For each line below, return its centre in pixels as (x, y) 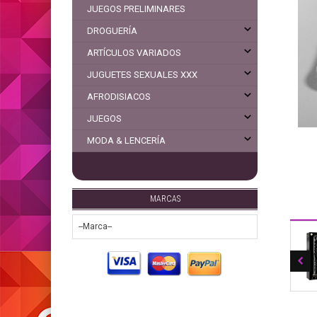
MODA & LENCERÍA (126, 140)
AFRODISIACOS (119, 97)
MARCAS (165, 199)
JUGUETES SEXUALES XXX (142, 75)
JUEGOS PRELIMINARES (136, 9)
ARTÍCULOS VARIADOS (134, 53)
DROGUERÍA (112, 31)
